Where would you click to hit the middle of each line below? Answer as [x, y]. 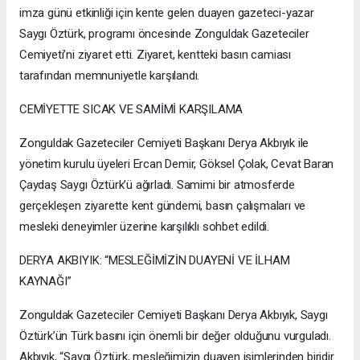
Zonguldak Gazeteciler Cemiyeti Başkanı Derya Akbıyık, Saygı [174, 315]
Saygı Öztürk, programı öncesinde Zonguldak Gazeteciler [164, 33]
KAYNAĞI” [45, 281]
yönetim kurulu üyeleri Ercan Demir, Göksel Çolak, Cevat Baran [177, 164]
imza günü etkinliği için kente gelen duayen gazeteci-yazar [167, 12]
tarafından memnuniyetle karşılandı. [110, 75]
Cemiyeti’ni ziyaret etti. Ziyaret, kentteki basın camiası [155, 54]
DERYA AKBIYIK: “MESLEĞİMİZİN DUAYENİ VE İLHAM [155, 260]
